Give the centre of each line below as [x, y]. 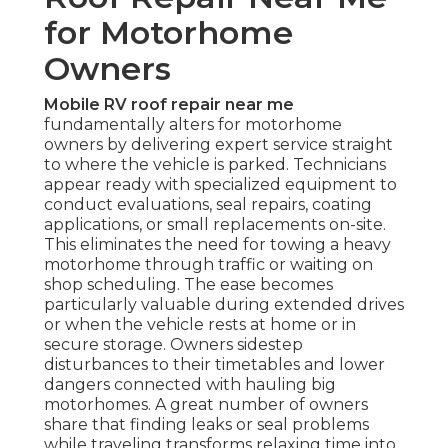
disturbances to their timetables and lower [214, 365]
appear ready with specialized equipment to [220, 185]
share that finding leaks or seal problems [206, 425]
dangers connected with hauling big [190, 385]
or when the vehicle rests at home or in [200, 325]
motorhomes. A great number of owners [206, 405]
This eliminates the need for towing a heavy [217, 245]
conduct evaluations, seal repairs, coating [208, 205]
